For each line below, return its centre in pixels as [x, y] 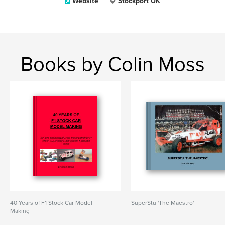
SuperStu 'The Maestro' [163, 203]
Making [20, 211]
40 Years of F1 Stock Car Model [51, 203]
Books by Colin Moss [113, 64]
